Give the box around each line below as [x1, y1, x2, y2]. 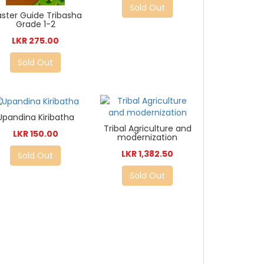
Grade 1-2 [15, 18, 55, 31]
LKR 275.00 [12, 35, 60, 47]
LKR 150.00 [12, 128, 58, 140]
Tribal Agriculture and [103, 122, 192, 134]
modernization [117, 131, 178, 143]
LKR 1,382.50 [121, 147, 174, 160]
